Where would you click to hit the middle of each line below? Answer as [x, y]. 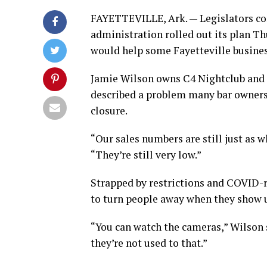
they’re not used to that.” [149, 243]
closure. [109, 111]
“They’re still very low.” [146, 155]
